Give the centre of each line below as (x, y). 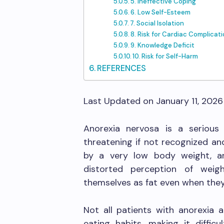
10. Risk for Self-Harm (165, 56)
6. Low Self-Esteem (161, 12)
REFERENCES (122, 68)
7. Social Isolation (157, 23)
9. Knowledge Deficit (163, 45)
